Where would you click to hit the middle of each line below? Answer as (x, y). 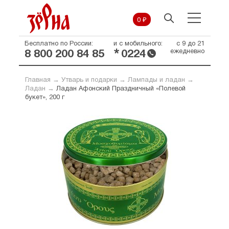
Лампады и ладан (156, 80)
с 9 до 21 (190, 44)
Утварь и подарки (89, 80)
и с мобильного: (138, 44)
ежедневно (187, 52)
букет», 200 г (44, 98)
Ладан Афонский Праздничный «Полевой (121, 89)
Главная (38, 80)
